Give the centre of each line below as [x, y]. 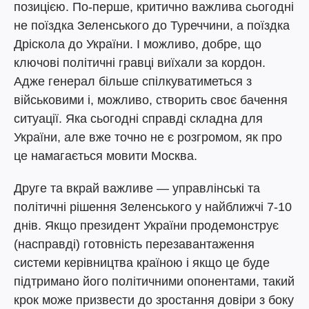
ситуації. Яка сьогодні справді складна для [138, 119]
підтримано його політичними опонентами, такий [154, 281]
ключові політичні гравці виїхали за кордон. [140, 63]
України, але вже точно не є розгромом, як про [148, 137]
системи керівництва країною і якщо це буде [142, 263]
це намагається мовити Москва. [106, 156]
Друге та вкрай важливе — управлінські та [137, 188]
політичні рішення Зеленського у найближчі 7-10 [153, 207]
